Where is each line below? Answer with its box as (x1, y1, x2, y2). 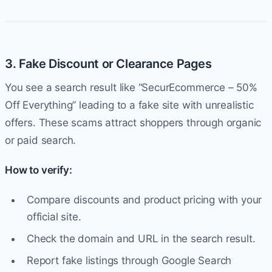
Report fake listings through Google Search (27, 254, 232, 267)
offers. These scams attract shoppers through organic (5, 116, 262, 129)
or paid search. (5, 134, 76, 146)
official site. (27, 210, 81, 223)
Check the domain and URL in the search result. (27, 232, 256, 245)
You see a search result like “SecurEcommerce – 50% (5, 81, 257, 93)
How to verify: (5, 163, 72, 176)
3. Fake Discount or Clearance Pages (5, 56, 212, 71)
